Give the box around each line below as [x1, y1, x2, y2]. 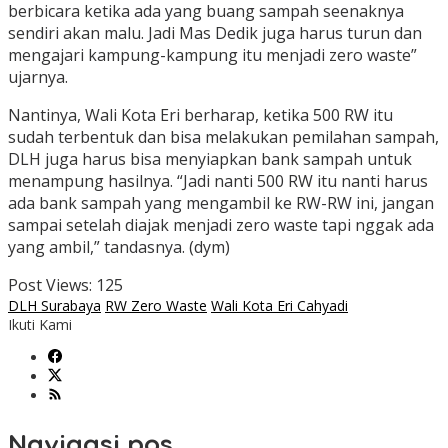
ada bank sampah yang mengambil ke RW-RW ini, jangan [8, 192, 434, 215]
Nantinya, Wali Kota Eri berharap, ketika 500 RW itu [8, 104, 393, 127]
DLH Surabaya [8, 296, 101, 316]
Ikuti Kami [8, 315, 72, 335]
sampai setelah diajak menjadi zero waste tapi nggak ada [8, 214, 434, 237]
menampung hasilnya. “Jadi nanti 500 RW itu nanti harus [8, 170, 428, 193]
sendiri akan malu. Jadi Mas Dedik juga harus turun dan [8, 22, 422, 45]
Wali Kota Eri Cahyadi [211, 296, 348, 316]
